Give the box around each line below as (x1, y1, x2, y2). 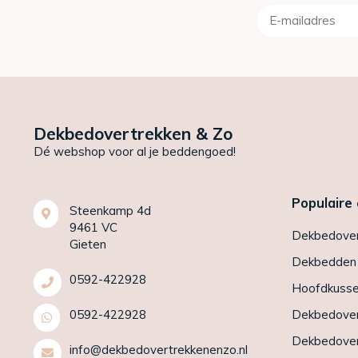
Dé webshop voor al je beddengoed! (34, 143, 236, 159)
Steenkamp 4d (70, 202, 151, 218)
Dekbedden (291, 253, 356, 269)
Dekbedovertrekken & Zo (34, 122, 233, 144)
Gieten (70, 236, 106, 252)
